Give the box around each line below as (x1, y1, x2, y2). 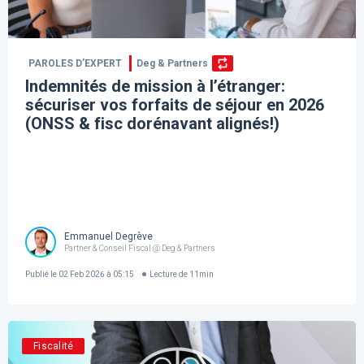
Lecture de (149, 269, 188, 279)
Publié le (25, 269, 58, 279)
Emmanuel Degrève (64, 230, 154, 242)
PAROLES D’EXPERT (28, 58, 123, 70)
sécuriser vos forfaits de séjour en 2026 (25, 95, 325, 115)
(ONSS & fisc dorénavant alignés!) (25, 114, 280, 134)
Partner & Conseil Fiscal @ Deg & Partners (64, 243, 216, 253)
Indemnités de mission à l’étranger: (25, 76, 286, 97)
